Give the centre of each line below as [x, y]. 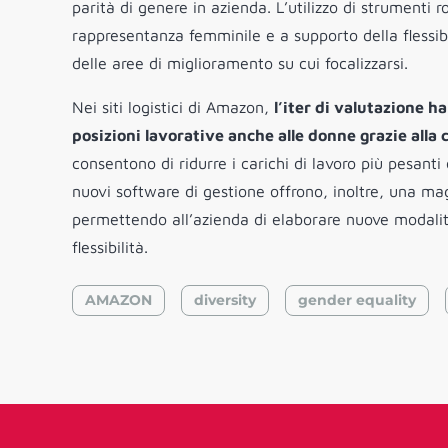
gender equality [357, 300]
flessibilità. [110, 247]
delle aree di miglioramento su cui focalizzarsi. [240, 63]
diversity [225, 300]
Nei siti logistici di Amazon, [173, 107]
